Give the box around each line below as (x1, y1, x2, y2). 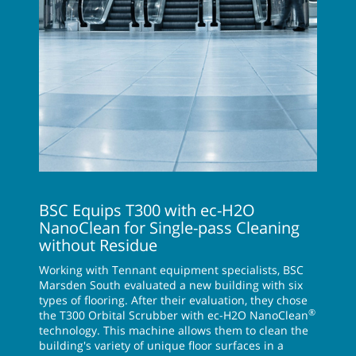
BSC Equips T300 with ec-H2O (39, 199, 255, 221)
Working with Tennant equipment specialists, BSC (39, 261, 304, 277)
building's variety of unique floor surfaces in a (39, 337, 284, 353)
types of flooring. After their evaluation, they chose (39, 292, 308, 308)
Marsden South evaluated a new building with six (39, 277, 303, 292)
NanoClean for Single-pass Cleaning (39, 216, 300, 238)
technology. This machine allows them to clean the (39, 322, 308, 338)
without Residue (39, 234, 157, 256)
